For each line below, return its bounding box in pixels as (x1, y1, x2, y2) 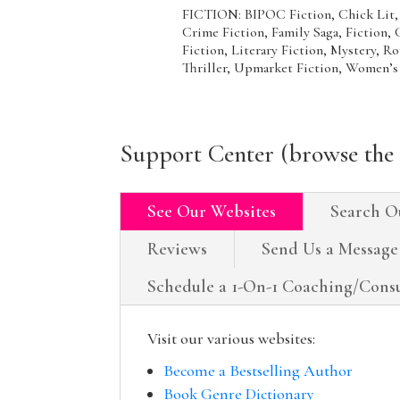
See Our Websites (147, 202, 277, 224)
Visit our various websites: (147, 329, 316, 350)
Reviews (147, 239, 208, 262)
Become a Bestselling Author (163, 362, 354, 382)
